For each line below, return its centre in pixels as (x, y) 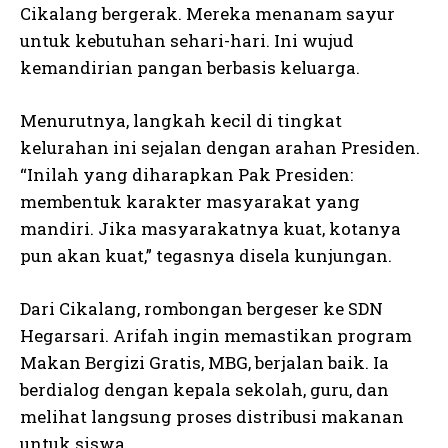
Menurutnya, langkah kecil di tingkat (181, 120)
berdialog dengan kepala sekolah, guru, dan (204, 389)
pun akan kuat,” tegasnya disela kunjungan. (206, 255)
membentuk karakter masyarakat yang (190, 201)
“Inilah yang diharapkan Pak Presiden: (186, 174)
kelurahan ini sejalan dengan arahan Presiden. (220, 147)
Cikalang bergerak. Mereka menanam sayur (207, 13)
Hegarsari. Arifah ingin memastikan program (216, 335)
